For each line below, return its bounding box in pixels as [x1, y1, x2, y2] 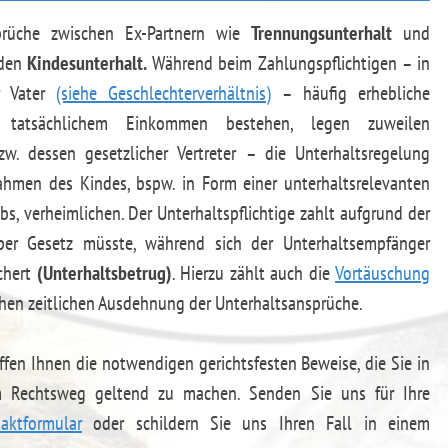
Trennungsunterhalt [251, 20, 392, 47]
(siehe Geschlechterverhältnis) [56, 80, 272, 107]
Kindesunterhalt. [27, 50, 148, 77]
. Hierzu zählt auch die [171, 260, 336, 287]
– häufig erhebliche [271, 80, 431, 107]
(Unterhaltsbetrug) [36, 260, 172, 287]
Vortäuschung [335, 260, 431, 287]
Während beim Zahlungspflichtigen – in [147, 50, 431, 77]
